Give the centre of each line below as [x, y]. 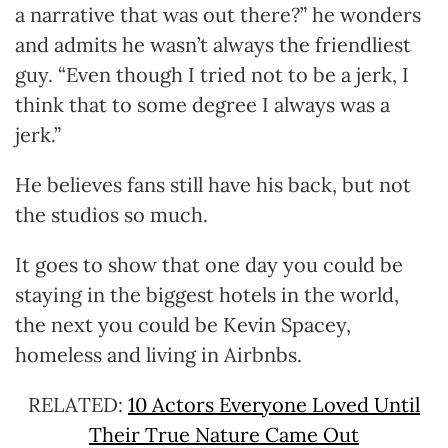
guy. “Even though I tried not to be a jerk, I [212, 74]
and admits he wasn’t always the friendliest [213, 44]
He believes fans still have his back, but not [213, 184]
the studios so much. [114, 214]
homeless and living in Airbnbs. [158, 354]
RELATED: [78, 404]
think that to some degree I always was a [202, 104]
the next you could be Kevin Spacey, [183, 324]
